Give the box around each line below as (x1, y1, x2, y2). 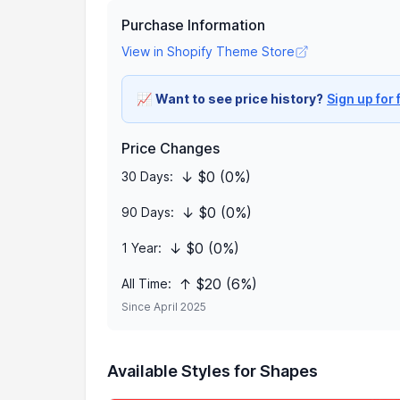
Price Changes (121, 139, 220, 157)
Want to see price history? (155, 91, 323, 106)
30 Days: (121, 169, 173, 184)
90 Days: (121, 204, 174, 220)
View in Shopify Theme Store (121, 44, 295, 59)
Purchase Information (121, 16, 265, 34)
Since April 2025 (121, 300, 206, 313)
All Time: (121, 276, 171, 291)
